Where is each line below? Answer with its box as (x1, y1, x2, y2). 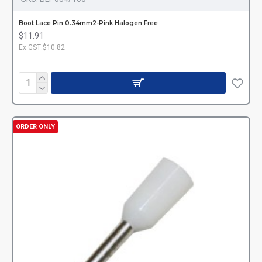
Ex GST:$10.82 (19, 43, 65, 51)
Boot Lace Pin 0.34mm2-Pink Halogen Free (19, 19, 158, 27)
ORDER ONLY (16, 122, 55, 130)
